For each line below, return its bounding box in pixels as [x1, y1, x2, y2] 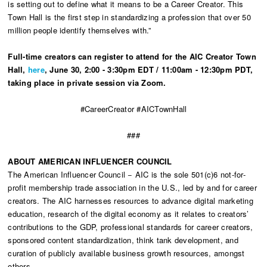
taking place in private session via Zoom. [8, 76, 166, 88]
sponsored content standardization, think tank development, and [8, 234, 238, 246]
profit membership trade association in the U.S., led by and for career [8, 181, 257, 193]
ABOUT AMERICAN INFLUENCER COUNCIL [8, 155, 172, 167]
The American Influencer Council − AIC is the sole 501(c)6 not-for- [8, 168, 246, 180]
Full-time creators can [8, 50, 95, 62]
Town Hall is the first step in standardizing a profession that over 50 [8, 11, 251, 23]
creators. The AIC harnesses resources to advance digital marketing [8, 194, 253, 206]
